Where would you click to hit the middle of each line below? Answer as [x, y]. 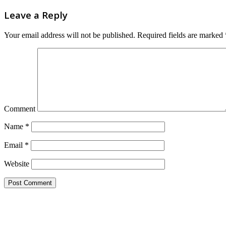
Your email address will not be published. [70, 35]
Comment [20, 109]
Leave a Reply [36, 15]
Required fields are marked [180, 35]
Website [17, 164]
